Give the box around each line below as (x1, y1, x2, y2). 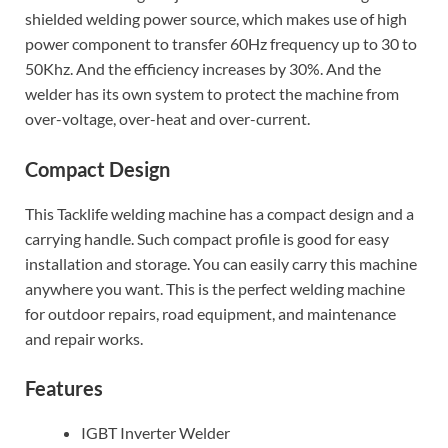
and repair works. (25, 328, 143, 348)
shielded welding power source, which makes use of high (25, 9, 407, 29)
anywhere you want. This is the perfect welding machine (25, 278, 405, 298)
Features (25, 375, 103, 400)
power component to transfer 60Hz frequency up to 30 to (25, 34, 417, 54)
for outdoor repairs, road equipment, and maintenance (25, 303, 396, 323)
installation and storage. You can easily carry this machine (25, 253, 417, 273)
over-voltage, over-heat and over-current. (25, 109, 310, 129)
